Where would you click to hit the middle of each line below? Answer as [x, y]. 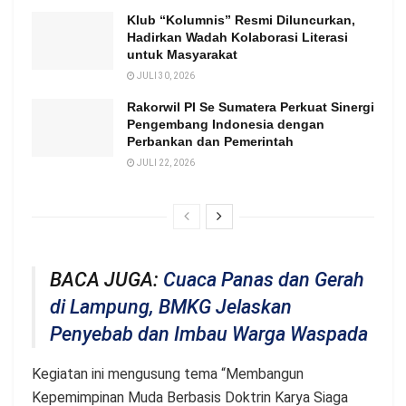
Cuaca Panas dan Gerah [264, 280]
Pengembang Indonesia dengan [226, 124]
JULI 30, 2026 [165, 75]
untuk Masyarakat [182, 54]
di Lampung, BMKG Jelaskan [171, 307]
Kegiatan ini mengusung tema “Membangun [168, 374]
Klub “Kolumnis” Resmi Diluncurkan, [241, 19]
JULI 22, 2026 [165, 162]
